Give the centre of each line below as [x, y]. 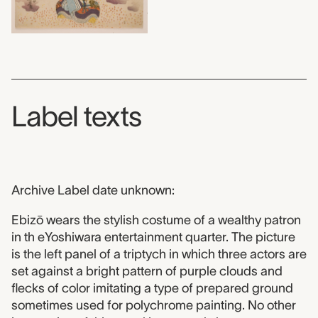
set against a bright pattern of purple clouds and [147, 272]
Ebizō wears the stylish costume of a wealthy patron [156, 220]
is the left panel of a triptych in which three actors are [159, 254]
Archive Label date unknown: [93, 191]
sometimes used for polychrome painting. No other [154, 306]
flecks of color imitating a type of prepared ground [152, 289]
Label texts [76, 117]
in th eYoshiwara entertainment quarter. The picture [153, 237]
